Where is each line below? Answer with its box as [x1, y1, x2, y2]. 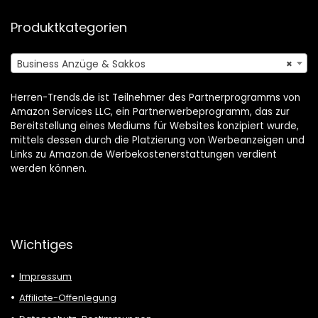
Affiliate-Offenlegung [19, 291, 116, 305]
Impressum [19, 270, 72, 284]
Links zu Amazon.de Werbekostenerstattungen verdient [11, 148, 277, 162]
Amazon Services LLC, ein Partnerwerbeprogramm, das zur [11, 105, 290, 119]
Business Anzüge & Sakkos [17, 57, 146, 72]
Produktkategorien [11, 18, 127, 37]
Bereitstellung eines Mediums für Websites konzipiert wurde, [11, 119, 299, 133]
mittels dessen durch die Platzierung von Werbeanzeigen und [11, 133, 305, 148]
